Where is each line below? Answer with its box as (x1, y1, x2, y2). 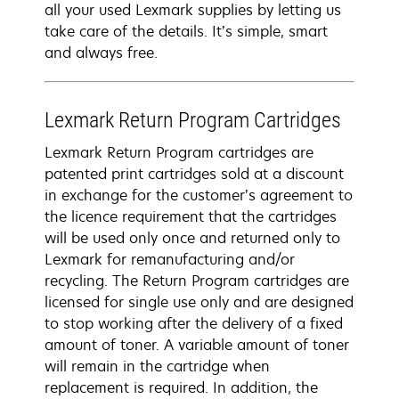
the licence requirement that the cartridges (45, 207, 337, 226)
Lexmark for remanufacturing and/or (45, 249, 295, 269)
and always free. (45, 43, 158, 62)
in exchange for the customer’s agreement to (45, 185, 353, 205)
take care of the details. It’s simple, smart (45, 21, 328, 41)
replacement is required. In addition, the (45, 378, 318, 397)
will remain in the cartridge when (45, 356, 270, 376)
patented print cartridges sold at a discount (45, 164, 344, 183)
